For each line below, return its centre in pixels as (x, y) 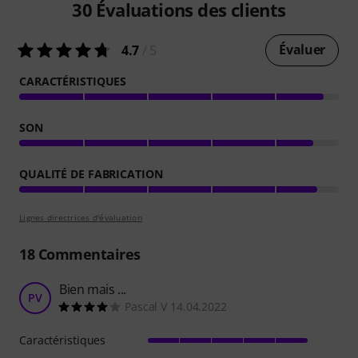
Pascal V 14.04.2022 (176, 306)
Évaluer (302, 49)
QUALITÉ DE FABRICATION (91, 173)
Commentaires (88, 254)
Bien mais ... (93, 289)
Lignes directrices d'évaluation (81, 217)
